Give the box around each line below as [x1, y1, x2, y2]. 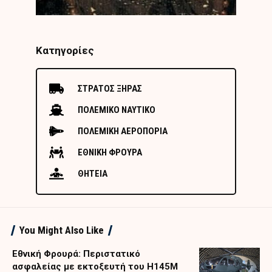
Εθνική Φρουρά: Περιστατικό [12, 248, 140, 259]
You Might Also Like [19, 223, 104, 236]
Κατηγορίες [36, 44, 94, 56]
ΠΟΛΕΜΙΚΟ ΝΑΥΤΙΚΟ [78, 104, 155, 115]
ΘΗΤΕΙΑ [78, 168, 107, 179]
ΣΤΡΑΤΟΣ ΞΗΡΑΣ [78, 83, 142, 94]
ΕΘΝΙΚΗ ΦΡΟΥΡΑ [78, 146, 142, 158]
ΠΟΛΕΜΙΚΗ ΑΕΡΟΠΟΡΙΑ [78, 125, 168, 137]
